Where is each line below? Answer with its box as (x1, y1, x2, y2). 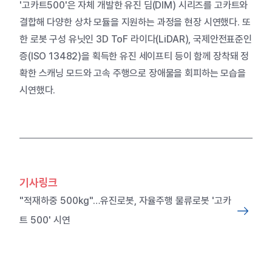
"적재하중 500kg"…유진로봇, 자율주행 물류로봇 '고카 (19, 194, 231, 206)
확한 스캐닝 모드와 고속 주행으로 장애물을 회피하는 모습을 (19, 67, 246, 79)
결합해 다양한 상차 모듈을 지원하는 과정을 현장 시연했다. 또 (19, 16, 251, 28)
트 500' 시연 (19, 214, 70, 226)
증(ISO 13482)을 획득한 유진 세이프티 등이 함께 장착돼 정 (19, 50, 250, 62)
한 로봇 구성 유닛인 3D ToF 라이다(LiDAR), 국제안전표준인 (19, 33, 252, 45)
